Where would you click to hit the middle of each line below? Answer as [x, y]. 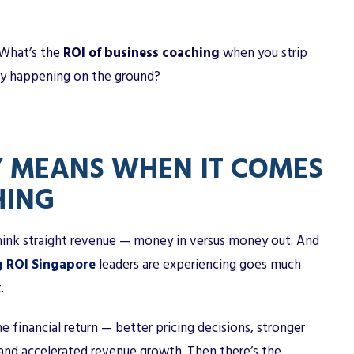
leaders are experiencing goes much [198, 264]
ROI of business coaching [141, 53]
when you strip [264, 53]
